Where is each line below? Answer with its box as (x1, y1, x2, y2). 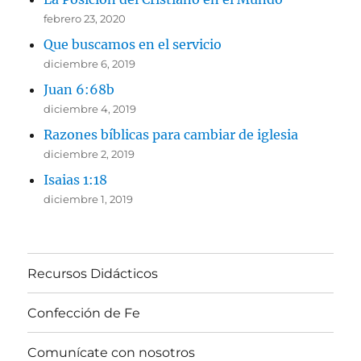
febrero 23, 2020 (44, 12, 127, 25)
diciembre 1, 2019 (44, 193, 134, 205)
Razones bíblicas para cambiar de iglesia (44, 127, 299, 143)
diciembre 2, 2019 (44, 147, 135, 160)
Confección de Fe (27, 305, 141, 321)
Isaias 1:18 (44, 172, 108, 188)
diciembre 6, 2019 (44, 57, 136, 70)
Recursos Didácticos (27, 265, 159, 281)
